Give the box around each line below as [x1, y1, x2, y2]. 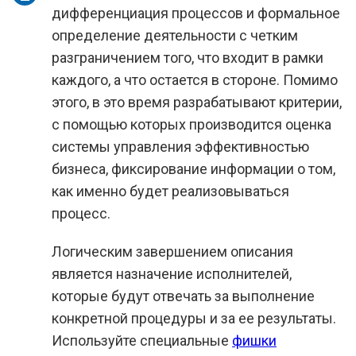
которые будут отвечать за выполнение [52, 288, 315, 304]
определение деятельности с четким [52, 27, 298, 44]
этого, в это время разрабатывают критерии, [52, 94, 342, 110]
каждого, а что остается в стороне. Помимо [52, 72, 338, 88]
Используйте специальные [52, 332, 232, 349]
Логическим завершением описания [52, 243, 293, 260]
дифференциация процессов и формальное [52, 5, 340, 21]
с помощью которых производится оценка [52, 116, 331, 133]
